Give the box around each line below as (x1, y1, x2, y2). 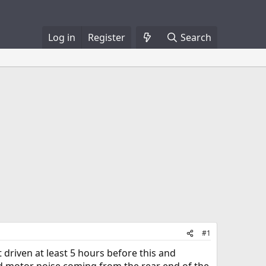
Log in (47, 31, 75, 44)
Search (180, 31, 211, 44)
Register (87, 31, 125, 44)
